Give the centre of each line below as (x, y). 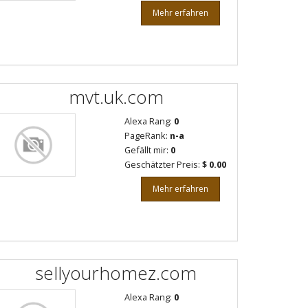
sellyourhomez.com (116, 273)
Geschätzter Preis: (163, 164)
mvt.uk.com (116, 97)
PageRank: (147, 135)
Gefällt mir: (147, 150)
